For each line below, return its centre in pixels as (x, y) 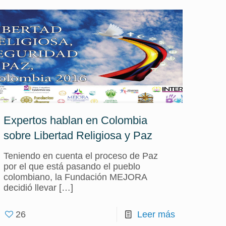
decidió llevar (30, 188)
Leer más (156, 214)
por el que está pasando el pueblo (72, 166)
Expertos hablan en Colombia (76, 120)
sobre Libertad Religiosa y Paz (78, 135)
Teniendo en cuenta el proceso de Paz (81, 156)
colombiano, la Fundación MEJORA (75, 177)
